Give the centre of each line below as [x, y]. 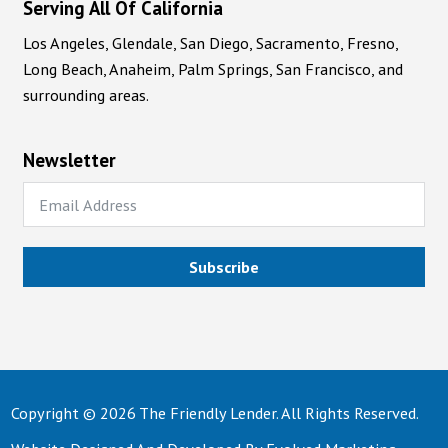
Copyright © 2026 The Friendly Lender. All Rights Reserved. [215, 412]
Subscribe [224, 267]
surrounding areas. [85, 95]
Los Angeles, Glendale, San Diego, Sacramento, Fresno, [210, 43]
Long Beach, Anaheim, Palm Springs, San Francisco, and [212, 69]
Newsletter [69, 160]
